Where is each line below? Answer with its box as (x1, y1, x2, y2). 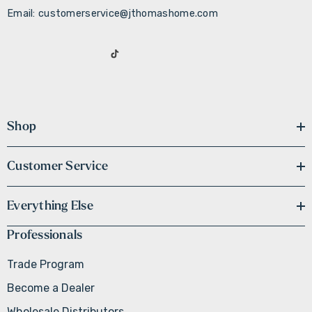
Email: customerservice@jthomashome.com (7, 8, 218, 19)
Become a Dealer (7, 281, 95, 295)
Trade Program (7, 258, 84, 271)
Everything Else (7, 199, 93, 212)
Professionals (7, 228, 83, 242)
